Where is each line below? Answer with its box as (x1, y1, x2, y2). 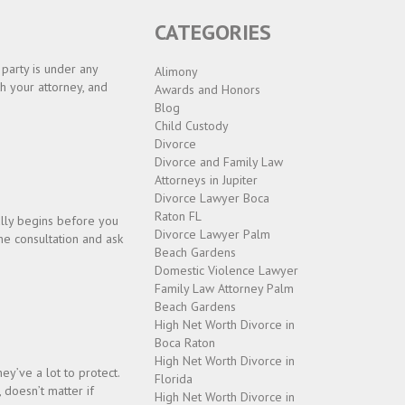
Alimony (155, 63, 198, 80)
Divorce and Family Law (155, 154, 283, 170)
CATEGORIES (155, 18, 271, 46)
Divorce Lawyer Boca (155, 190, 269, 206)
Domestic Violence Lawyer (155, 262, 298, 278)
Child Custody (155, 118, 229, 134)
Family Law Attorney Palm (155, 280, 294, 297)
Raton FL (155, 208, 202, 224)
